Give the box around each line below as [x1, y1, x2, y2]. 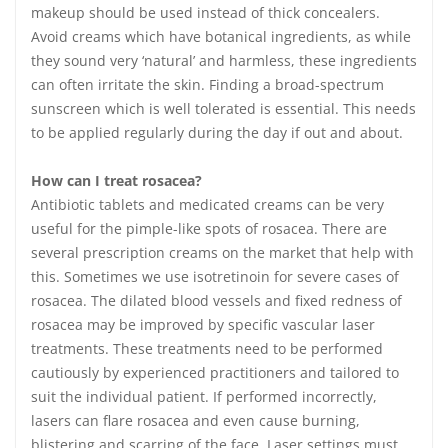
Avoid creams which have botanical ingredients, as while [31, 27, 411, 46]
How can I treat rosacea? [31, 171, 202, 190]
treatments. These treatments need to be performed [31, 339, 383, 358]
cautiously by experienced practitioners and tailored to [31, 363, 399, 382]
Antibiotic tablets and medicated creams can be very [31, 195, 384, 214]
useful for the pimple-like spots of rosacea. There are [31, 219, 387, 238]
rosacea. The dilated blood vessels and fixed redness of [31, 291, 402, 310]
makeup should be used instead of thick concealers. [31, 3, 380, 22]
